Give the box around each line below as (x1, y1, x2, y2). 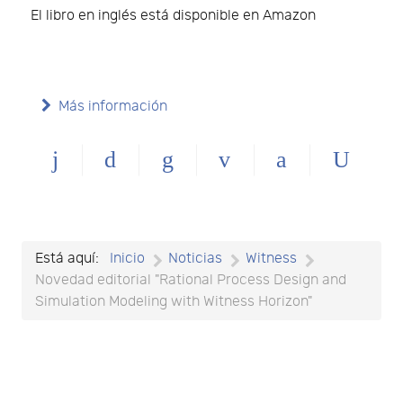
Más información (58, 97, 167, 115)
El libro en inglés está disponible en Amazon (31, 6, 316, 24)
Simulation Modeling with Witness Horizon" (35, 292, 312, 310)
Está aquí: (35, 249, 106, 267)
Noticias (168, 249, 222, 267)
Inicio (110, 249, 145, 267)
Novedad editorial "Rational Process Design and (35, 271, 346, 289)
